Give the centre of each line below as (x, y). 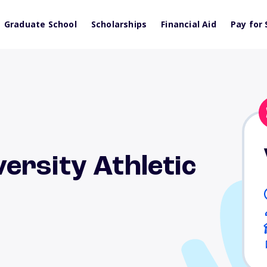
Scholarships (119, 24)
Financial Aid (189, 24)
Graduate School (40, 24)
